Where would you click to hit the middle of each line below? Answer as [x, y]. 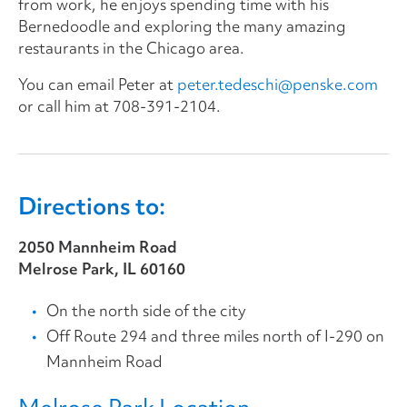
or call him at [65, 105]
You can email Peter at [98, 84]
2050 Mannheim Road [98, 246]
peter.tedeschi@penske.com [278, 84]
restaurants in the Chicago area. [131, 47]
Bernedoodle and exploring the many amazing [182, 25]
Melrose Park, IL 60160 [102, 268]
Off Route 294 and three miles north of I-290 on [215, 335]
